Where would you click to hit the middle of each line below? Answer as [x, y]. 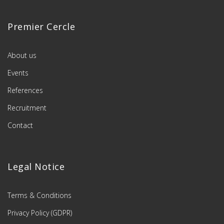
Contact [20, 125]
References [25, 90]
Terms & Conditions [39, 195]
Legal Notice [36, 166]
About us [22, 55]
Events [18, 72]
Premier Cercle [41, 26]
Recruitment [27, 107]
